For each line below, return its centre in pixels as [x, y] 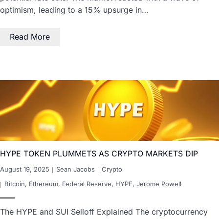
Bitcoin [15, 184]
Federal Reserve [87, 184]
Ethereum [44, 184]
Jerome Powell [159, 184]
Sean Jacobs [76, 169]
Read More [30, 36]
